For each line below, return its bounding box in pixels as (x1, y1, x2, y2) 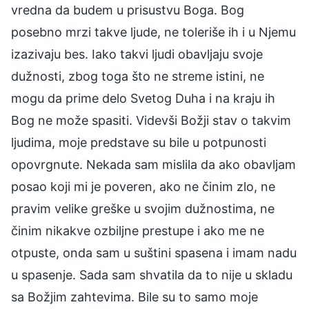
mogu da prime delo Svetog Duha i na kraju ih (11, 90, 275, 106)
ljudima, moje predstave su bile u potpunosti (11, 134, 266, 150)
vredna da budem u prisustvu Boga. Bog (11, 2, 244, 17)
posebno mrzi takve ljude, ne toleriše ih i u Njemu (11, 24, 296, 39)
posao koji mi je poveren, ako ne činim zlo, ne (11, 179, 275, 194)
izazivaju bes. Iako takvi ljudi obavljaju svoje (11, 46, 263, 61)
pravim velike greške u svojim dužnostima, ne (11, 201, 275, 216)
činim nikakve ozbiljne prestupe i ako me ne (11, 223, 264, 238)
